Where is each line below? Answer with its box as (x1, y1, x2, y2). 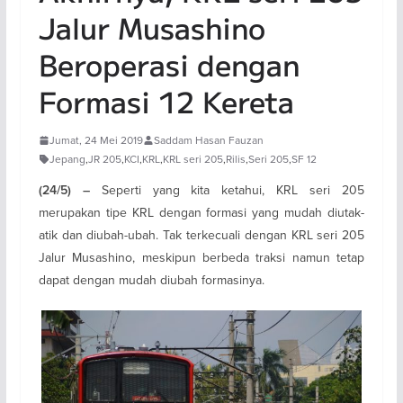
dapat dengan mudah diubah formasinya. (38, 271, 264, 289)
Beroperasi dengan (38, 43, 300, 85)
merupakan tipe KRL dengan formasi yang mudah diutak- (38, 203, 365, 221)
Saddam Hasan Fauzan (153, 132, 264, 148)
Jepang (49, 151, 85, 166)
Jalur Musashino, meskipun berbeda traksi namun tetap (38, 248, 365, 266)
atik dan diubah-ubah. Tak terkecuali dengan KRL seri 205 (38, 226, 365, 244)
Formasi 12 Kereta (38, 80, 294, 121)
